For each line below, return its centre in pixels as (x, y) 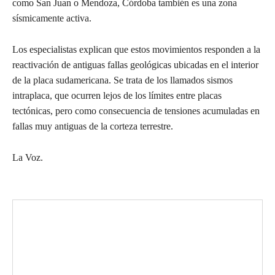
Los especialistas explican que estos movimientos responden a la (136, 49)
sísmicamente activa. (52, 18)
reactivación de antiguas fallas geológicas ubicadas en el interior (135, 64)
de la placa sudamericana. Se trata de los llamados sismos (122, 80)
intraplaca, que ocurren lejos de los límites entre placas (117, 95)
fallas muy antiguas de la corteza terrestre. (93, 126)
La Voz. (28, 157)
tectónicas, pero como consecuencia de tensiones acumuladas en (136, 110)
